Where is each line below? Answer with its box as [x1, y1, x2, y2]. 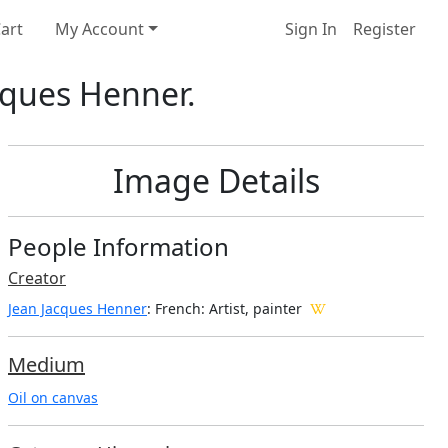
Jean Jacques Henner [8, 298, 147, 318]
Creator [8, 266, 66, 289]
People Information [8, 229, 229, 263]
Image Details [112, 158, 320, 202]
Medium [8, 350, 85, 378]
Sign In [285, 18, 337, 41]
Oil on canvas [8, 387, 98, 407]
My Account [55, 18, 144, 41]
